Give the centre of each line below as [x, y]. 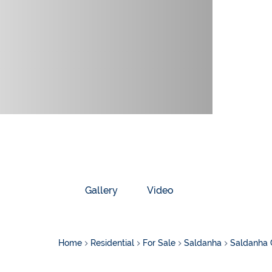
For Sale [159, 243]
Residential [112, 243]
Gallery [101, 190]
